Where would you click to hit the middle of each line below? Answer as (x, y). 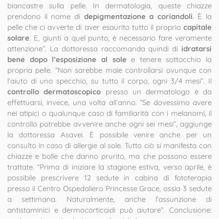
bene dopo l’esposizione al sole (67, 59)
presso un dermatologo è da (156, 92)
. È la (202, 16)
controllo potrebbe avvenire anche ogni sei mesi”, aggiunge (109, 124)
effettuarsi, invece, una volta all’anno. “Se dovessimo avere (109, 102)
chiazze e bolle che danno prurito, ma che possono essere (109, 156)
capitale (197, 27)
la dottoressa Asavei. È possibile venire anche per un (109, 135)
